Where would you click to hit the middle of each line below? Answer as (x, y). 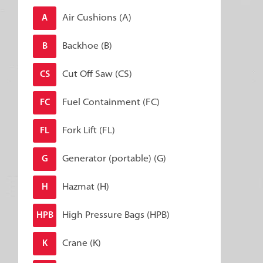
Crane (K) (82, 243)
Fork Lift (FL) (89, 131)
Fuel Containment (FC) (111, 102)
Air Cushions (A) (97, 18)
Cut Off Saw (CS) (97, 74)
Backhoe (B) (87, 46)
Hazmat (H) (86, 187)
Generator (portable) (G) (114, 159)
